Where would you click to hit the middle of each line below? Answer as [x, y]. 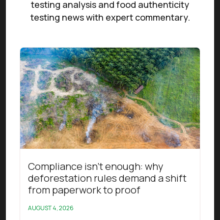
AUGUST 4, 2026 [51, 208]
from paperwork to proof [84, 190]
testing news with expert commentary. [110, 17]
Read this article [48, 53]
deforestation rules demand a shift [107, 178]
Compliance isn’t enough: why [96, 166]
